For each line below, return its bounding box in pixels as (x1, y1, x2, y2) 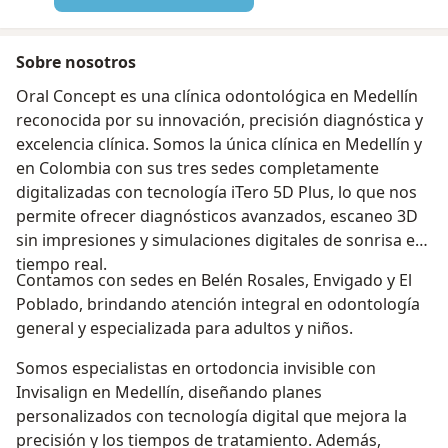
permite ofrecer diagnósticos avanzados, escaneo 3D (16, 204, 418, 227)
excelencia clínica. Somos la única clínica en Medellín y (16, 132, 422, 155)
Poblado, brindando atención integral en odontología (16, 292, 420, 315)
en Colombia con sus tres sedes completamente (16, 156, 379, 179)
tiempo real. (16, 252, 107, 275)
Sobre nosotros (16, 50, 136, 73)
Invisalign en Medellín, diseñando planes (16, 380, 322, 403)
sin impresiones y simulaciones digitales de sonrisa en (16, 228, 425, 251)
